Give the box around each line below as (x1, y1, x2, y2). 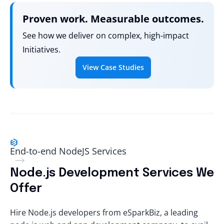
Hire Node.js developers (10, 206, 100, 218)
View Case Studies (82, 62, 144, 72)
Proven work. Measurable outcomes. (22, 12, 204, 26)
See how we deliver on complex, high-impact (22, 30, 189, 41)
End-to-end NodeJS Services (10, 144, 126, 157)
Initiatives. (22, 44, 60, 55)
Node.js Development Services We (10, 166, 214, 179)
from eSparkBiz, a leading (100, 206, 198, 218)
